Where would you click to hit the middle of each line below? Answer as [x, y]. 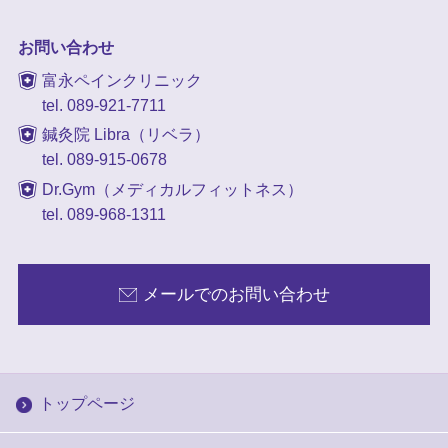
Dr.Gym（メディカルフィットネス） [172, 190]
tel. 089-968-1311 [103, 215]
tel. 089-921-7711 [103, 105]
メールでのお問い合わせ [237, 295]
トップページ [86, 403]
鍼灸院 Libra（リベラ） [125, 135]
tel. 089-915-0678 [104, 160]
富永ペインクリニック [121, 80]
